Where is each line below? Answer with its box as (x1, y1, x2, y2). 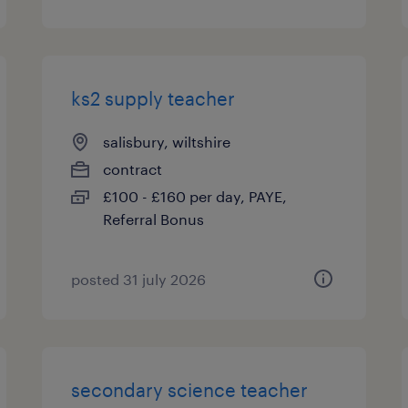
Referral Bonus (103, 210, 205, 228)
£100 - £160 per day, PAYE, (103, 188, 288, 205)
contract (103, 160, 163, 178)
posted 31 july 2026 (71, 270, 207, 288)
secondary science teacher (71, 379, 309, 401)
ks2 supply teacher (71, 87, 236, 109)
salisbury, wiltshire (103, 133, 231, 150)
